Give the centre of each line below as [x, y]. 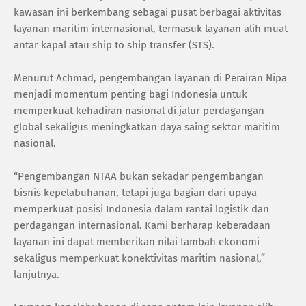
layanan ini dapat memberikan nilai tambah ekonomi [137, 241]
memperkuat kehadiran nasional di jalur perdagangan [139, 110]
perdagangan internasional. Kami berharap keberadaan [142, 225]
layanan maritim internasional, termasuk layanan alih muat [151, 28]
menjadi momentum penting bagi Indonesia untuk [130, 94]
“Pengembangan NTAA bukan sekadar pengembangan [139, 176]
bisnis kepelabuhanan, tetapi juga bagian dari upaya [135, 192]
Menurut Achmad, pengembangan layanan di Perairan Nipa [150, 78]
